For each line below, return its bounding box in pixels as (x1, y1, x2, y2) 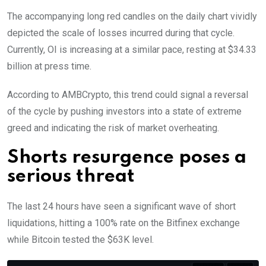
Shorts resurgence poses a (7, 148, 246, 167)
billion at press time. (7, 60, 94, 72)
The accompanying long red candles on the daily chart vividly (7, 10, 257, 22)
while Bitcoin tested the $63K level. (7, 233, 154, 245)
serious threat (7, 167, 135, 186)
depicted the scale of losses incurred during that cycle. (7, 27, 235, 39)
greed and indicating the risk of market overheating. (7, 122, 219, 134)
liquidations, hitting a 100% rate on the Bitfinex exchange (7, 217, 240, 229)
